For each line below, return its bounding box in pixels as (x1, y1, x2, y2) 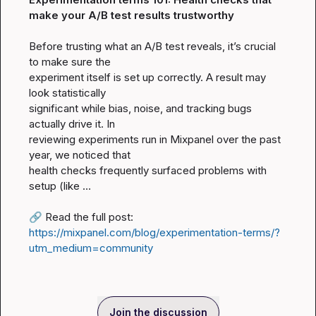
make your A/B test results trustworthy (29, 8, 234, 22)
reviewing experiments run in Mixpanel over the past (29, 133, 281, 146)
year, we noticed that (29, 148, 130, 162)
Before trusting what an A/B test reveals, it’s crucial (29, 39, 276, 53)
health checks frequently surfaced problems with (29, 164, 267, 177)
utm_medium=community (29, 241, 153, 255)
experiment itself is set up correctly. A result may (29, 71, 266, 84)
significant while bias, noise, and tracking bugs (29, 102, 252, 115)
